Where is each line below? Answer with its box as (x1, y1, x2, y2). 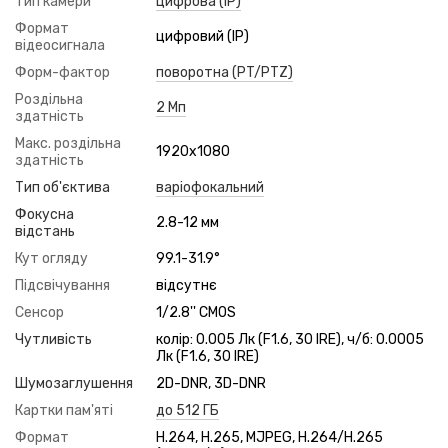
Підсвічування (15, 277, 110, 294)
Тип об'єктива (15, 179, 110, 196)
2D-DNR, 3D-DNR (156, 375, 266, 392)
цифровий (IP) (156, 28, 249, 45)
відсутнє (156, 277, 217, 294)
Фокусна (15, 206, 74, 223)
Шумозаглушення (15, 375, 133, 392)
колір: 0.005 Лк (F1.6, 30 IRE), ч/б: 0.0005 (156, 331, 424, 348)
